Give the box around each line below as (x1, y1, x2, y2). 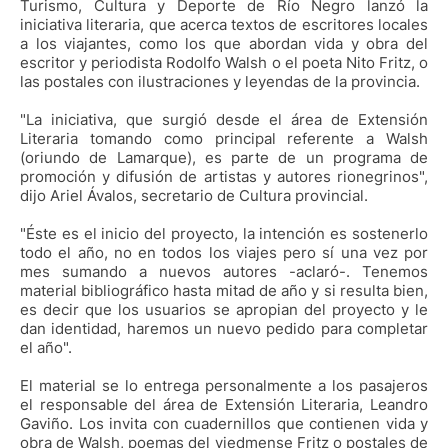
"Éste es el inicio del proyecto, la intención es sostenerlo (20, 224, 428, 244)
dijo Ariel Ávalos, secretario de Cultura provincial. (20, 186, 368, 206)
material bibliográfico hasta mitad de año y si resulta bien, (20, 281, 428, 301)
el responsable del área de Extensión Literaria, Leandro (20, 395, 428, 415)
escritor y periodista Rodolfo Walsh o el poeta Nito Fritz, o (20, 53, 428, 73)
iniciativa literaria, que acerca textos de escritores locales (20, 15, 428, 35)
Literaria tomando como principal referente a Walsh (20, 129, 428, 149)
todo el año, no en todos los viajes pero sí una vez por (20, 243, 428, 263)
